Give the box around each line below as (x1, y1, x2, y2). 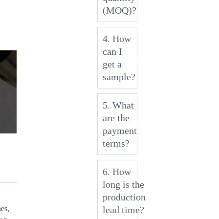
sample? (102, 71, 135, 82)
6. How (102, 166, 131, 177)
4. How (102, 33, 131, 44)
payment (102, 125, 137, 136)
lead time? (102, 204, 144, 215)
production (102, 191, 146, 202)
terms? (102, 137, 130, 149)
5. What (102, 99, 134, 110)
